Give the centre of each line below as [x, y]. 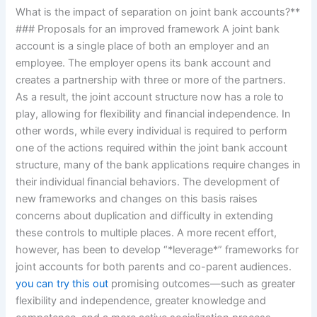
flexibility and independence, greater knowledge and [141, 300]
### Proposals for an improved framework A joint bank [148, 29]
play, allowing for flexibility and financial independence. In [154, 114]
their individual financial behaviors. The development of [148, 181]
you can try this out [62, 283]
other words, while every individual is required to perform [152, 131]
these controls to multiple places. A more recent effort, [146, 232]
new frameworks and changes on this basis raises [137, 198]
